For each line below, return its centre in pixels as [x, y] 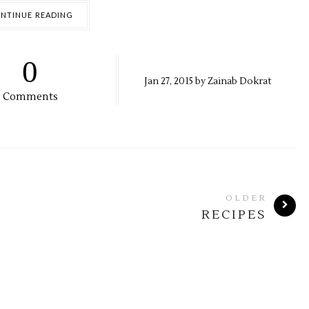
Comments [30, 97]
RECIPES [234, 215]
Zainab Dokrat [239, 81]
